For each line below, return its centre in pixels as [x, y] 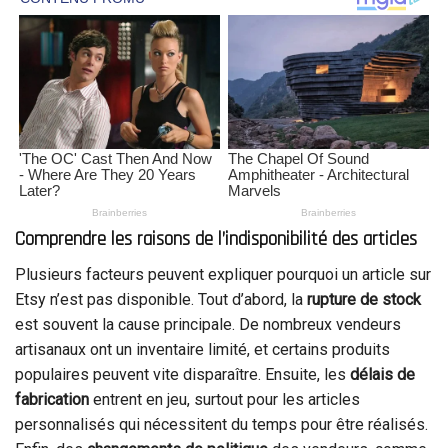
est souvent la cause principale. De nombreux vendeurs [208, 324]
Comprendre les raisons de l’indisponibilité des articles [216, 240]
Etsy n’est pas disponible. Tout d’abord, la [161, 299]
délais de [382, 374]
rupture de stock [364, 299]
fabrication [52, 399]
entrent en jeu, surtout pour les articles [224, 399]
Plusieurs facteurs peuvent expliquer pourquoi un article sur [223, 274]
